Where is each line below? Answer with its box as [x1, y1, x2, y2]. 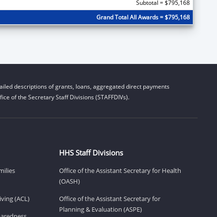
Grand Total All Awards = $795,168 [96, 13, 190, 21]
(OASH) [59, 176, 80, 186]
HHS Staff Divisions [59, 147, 123, 157]
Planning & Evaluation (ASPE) [59, 204, 142, 214]
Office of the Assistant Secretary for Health [59, 166, 181, 175]
